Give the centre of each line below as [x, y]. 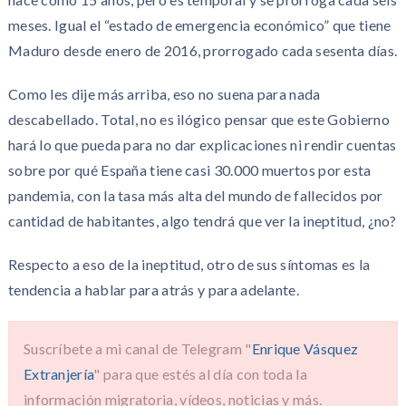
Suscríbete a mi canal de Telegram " [137, 348]
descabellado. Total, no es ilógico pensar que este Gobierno [198, 119]
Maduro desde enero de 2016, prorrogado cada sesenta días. [203, 50]
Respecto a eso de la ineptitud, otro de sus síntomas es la [189, 264]
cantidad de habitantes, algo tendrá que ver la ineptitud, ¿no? [202, 220]
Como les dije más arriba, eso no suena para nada [164, 93]
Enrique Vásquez [305, 348]
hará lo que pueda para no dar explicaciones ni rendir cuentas [202, 144]
